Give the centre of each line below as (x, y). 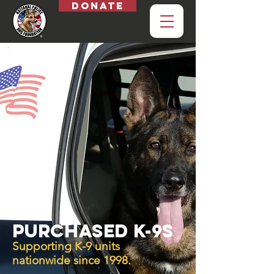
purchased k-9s (93, 231)
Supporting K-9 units (66, 246)
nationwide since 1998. (72, 260)
